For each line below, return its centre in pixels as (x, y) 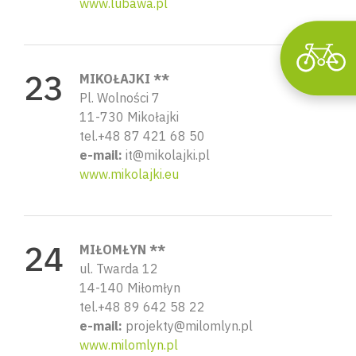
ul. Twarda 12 (119, 268)
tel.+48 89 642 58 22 (142, 306)
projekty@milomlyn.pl (188, 325)
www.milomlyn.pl (129, 344)
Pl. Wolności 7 (120, 97)
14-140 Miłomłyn (130, 287)
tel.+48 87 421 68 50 (142, 135)
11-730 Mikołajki (129, 116)
